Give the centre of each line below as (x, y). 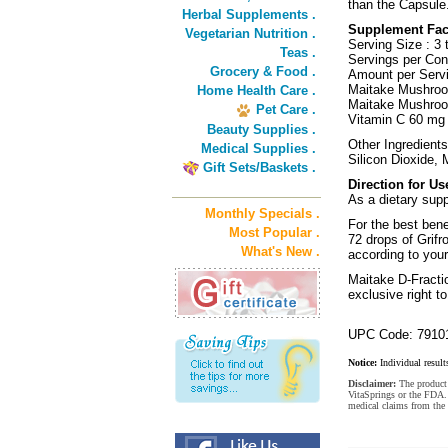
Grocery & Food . (263, 71)
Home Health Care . (256, 90)
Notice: (362, 362)
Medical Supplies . (258, 148)
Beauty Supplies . (261, 129)
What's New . (280, 251)
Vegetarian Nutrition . (250, 33)
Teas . (298, 52)
